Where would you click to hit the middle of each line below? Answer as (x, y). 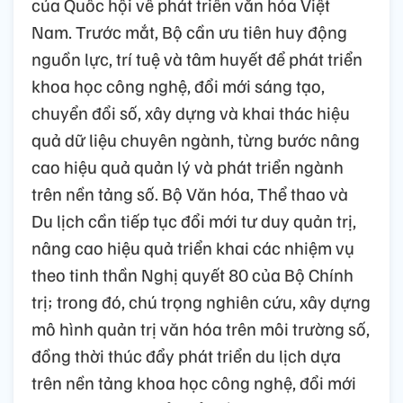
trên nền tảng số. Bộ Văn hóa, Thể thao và (190, 194)
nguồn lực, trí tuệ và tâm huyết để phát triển (197, 59)
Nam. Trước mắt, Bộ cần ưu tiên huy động (189, 32)
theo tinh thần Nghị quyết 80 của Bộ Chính (193, 275)
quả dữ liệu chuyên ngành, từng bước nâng (196, 140)
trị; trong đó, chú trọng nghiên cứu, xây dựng (201, 302)
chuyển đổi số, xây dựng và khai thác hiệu (191, 113)
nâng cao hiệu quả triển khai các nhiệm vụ (193, 248)
